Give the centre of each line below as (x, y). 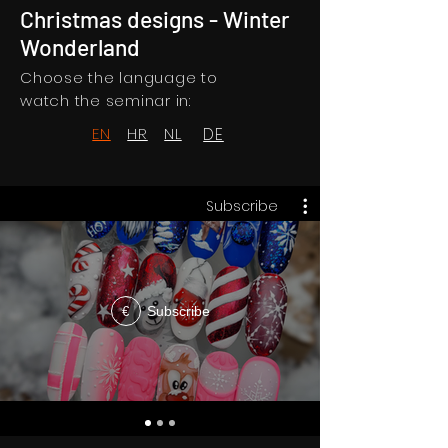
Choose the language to (119, 77)
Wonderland (80, 47)
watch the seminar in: (105, 100)
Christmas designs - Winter (155, 19)
